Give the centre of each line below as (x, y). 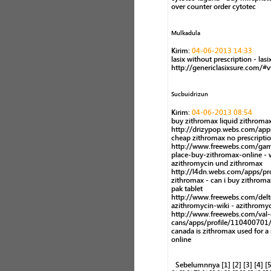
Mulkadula (186, 33)
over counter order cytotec (214, 7)
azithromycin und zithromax (217, 163)
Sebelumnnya (197, 265)
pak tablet (187, 188)
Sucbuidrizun (190, 95)
